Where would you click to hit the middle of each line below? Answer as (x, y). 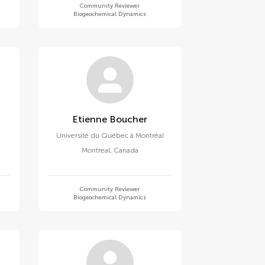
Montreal (96, 150)
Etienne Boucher (129, 119)
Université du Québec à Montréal (110, 135)
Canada (126, 150)
